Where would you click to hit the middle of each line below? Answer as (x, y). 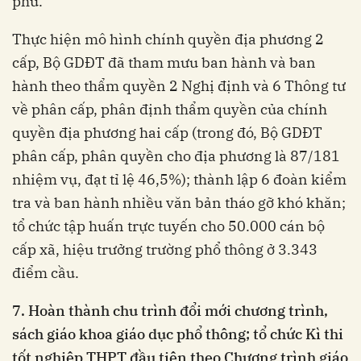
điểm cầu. (46, 273)
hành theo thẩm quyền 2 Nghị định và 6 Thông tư (179, 86)
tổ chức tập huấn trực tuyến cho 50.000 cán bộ (168, 226)
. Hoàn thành (65, 311)
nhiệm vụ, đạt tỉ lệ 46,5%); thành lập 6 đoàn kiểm (179, 180)
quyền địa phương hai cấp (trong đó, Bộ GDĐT (167, 133)
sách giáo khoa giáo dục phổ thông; (133, 334)
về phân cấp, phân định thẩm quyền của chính (170, 110)
